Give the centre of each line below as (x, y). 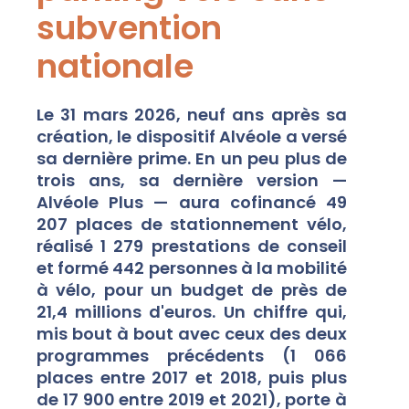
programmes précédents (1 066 (192, 356)
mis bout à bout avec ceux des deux (192, 334)
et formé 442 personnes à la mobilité (192, 268)
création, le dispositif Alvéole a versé (192, 136)
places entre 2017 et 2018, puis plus (192, 378)
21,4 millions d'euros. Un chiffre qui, (192, 312)
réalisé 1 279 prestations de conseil (192, 246)
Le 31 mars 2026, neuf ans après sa (192, 115)
